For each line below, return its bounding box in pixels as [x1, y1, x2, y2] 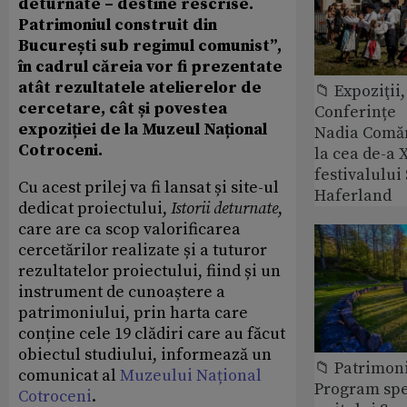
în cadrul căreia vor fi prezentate [18, 56, 283, 78]
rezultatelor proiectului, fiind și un [18, 261, 281, 283]
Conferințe [314, 101, 396, 123]
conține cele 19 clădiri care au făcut [18, 323, 285, 345]
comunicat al [18, 365, 120, 387]
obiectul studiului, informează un [18, 344, 272, 366]
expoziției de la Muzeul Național [18, 119, 267, 141]
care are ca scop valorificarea [18, 219, 241, 241]
